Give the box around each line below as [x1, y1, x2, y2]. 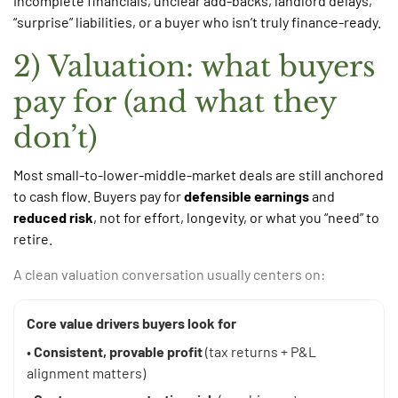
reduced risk [13, 209, 93, 227]
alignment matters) [27, 364, 146, 382]
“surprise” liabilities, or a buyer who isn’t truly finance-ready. [13, 13, 381, 31]
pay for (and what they [13, 84, 336, 121]
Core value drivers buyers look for [27, 314, 236, 332]
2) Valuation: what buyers [13, 49, 376, 85]
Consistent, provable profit [34, 343, 203, 361]
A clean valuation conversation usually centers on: [13, 266, 325, 283]
